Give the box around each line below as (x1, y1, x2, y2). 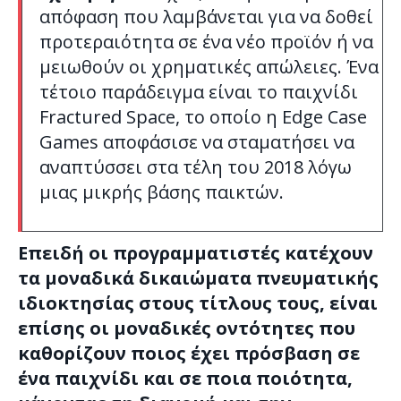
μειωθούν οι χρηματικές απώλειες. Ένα (39, 55, 379, 80)
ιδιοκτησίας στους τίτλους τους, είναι (18, 291, 378, 316)
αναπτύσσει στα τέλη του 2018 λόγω (39, 155, 352, 180)
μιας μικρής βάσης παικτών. (39, 180, 284, 205)
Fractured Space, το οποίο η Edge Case (39, 105, 367, 130)
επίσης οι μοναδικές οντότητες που (18, 316, 355, 341)
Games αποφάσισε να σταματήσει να (39, 130, 354, 155)
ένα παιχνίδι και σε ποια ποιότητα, (18, 366, 353, 391)
